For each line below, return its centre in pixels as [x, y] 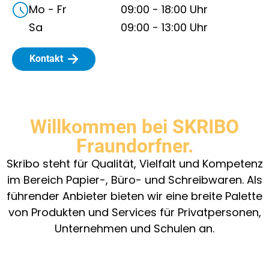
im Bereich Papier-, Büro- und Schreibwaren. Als [134, 180]
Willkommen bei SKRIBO [134, 126]
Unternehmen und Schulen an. [134, 228]
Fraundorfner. [134, 146]
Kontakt [46, 58]
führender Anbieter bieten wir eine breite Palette [134, 196]
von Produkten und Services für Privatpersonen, [134, 212]
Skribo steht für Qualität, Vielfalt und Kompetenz [134, 163]
